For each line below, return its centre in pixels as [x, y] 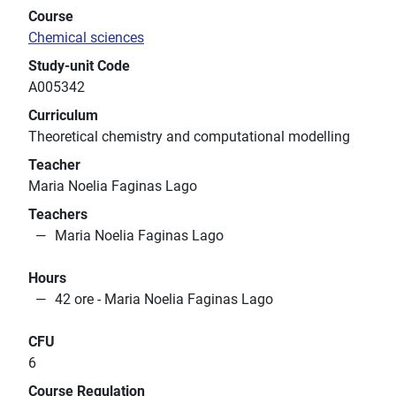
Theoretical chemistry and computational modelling [189, 137]
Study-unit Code [79, 66]
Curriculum [63, 116]
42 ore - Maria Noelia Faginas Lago [164, 300]
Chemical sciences [86, 38]
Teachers [58, 215]
